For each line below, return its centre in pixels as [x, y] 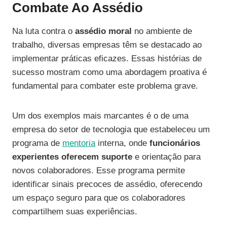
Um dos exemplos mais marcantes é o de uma [100, 116]
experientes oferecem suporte [72, 157]
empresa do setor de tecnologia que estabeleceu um [111, 130]
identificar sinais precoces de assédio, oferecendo [107, 184]
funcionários [175, 143]
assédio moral [103, 31]
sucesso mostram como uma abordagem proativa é [109, 72]
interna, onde [122, 143]
